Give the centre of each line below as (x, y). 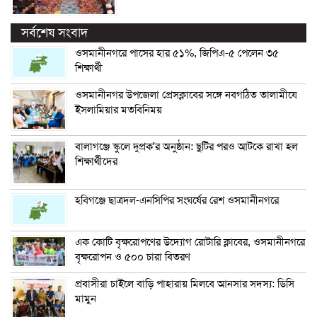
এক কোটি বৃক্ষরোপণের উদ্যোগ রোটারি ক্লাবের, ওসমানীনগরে (190, 242)
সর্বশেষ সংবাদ (54, 32)
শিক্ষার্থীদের (96, 161)
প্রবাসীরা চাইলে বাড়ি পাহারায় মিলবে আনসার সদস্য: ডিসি (185, 283)
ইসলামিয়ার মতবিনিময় (119, 109)
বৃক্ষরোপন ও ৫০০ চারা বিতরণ (133, 257)
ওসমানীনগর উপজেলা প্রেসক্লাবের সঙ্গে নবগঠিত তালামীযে (186, 94)
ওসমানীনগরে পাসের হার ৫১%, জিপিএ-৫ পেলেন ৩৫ (177, 53)
